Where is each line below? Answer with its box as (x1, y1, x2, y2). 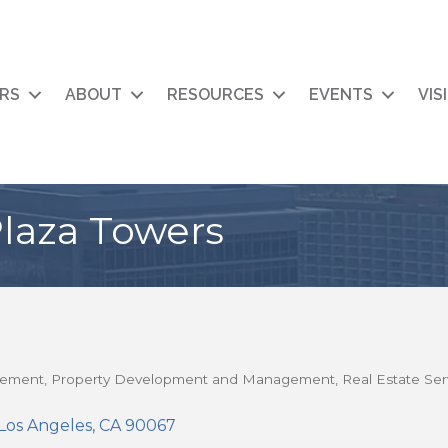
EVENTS (309, 85, 373, 105)
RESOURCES (167, 85, 264, 105)
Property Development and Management (50, 371, 335, 388)
